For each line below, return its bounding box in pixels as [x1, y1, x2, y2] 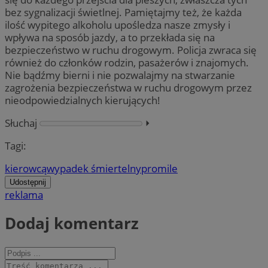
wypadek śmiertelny [47, 162, 141, 176]
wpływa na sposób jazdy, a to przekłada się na [5, 30, 215, 44]
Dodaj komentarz [5, 212, 139, 234]
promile [141, 162, 178, 176]
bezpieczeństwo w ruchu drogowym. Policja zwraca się [5, 42, 257, 57]
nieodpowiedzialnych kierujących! [5, 93, 160, 107]
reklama [5, 188, 43, 202]
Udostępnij [10, 178, 46, 187]
